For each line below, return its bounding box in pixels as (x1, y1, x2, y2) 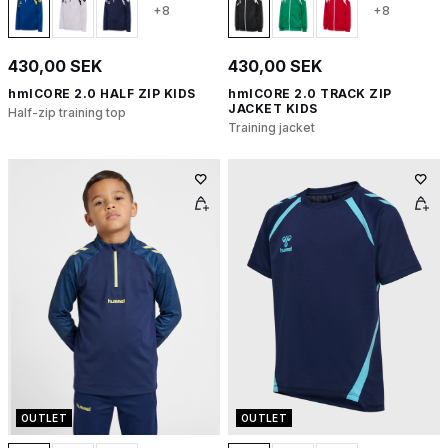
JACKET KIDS (228, 100, 318, 116)
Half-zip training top (8, 104, 126, 120)
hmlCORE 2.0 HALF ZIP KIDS (8, 85, 196, 101)
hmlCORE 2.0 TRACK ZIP (228, 85, 392, 101)
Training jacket (228, 119, 315, 135)
